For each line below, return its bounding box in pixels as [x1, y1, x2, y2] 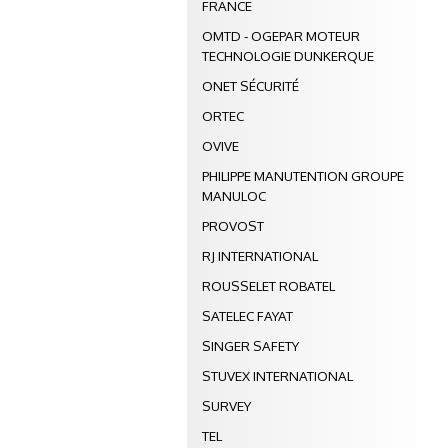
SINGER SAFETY [202, 337, 299, 355]
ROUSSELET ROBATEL [202, 277, 335, 295]
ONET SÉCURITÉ [202, 77, 299, 95]
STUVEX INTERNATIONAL [202, 367, 353, 385]
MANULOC [202, 187, 266, 205]
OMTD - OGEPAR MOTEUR [202, 27, 360, 45]
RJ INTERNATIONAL [202, 247, 318, 265]
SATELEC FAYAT [202, 307, 293, 325]
